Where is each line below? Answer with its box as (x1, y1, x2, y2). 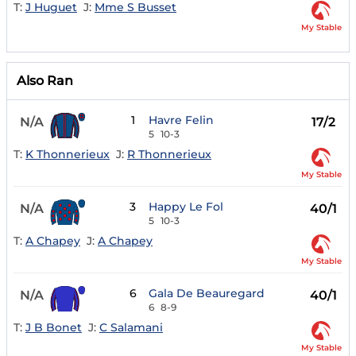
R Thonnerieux (127, 146, 211, 161)
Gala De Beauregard (149, 286, 265, 301)
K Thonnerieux (25, 146, 110, 161)
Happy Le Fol (149, 199, 224, 215)
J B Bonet (25, 319, 82, 335)
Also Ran (17, 73, 73, 89)
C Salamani (99, 319, 163, 335)
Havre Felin (149, 113, 215, 128)
